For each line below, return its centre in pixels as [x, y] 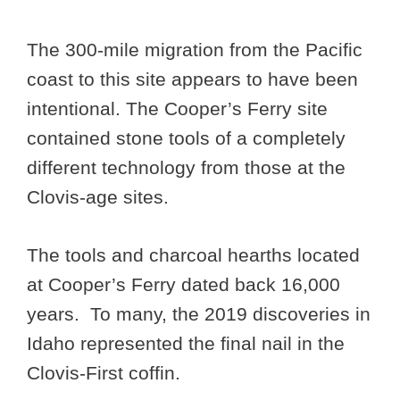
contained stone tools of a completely [186, 138]
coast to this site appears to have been [192, 79]
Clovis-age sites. [100, 197]
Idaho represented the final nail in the [186, 343]
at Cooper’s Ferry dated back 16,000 [183, 284]
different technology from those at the [186, 168]
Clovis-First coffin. [104, 372]
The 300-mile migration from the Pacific [195, 50]
